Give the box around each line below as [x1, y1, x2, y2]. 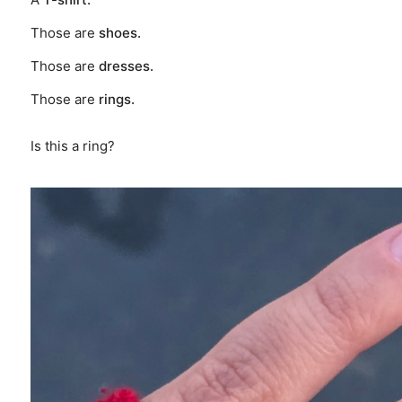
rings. [98, 91, 135, 109]
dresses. [98, 57, 153, 75]
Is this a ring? [30, 137, 115, 155]
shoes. [98, 24, 141, 42]
